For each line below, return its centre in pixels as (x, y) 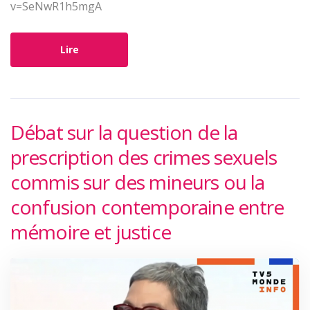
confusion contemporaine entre (147, 207)
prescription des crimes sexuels (144, 157)
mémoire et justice (91, 232)
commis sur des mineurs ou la (138, 182)
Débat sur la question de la (124, 133)
